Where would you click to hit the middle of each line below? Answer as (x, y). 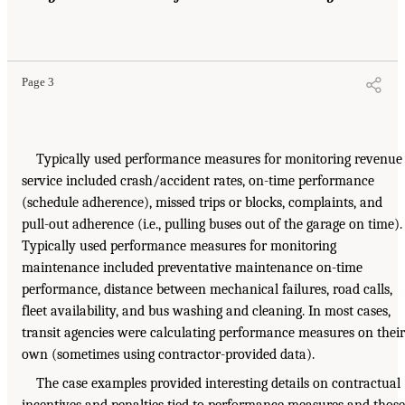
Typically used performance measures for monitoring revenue (219, 159)
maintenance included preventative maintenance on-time (192, 267)
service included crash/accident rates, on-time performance (198, 180)
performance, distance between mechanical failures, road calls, (207, 289)
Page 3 (38, 82)
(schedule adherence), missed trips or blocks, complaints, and (202, 202)
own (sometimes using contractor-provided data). (168, 354)
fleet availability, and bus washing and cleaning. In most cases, (206, 311)
